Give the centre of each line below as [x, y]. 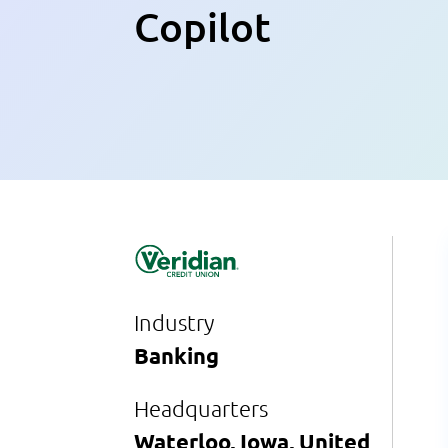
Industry [174, 323]
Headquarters [201, 409]
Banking [177, 356]
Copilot [203, 28]
